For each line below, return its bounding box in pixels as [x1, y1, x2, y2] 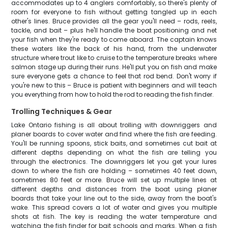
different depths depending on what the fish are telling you [11, 148, 217, 157]
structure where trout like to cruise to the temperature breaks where [11, 53, 217, 62]
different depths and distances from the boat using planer [11, 185, 217, 193]
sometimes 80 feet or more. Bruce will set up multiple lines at [11, 176, 217, 184]
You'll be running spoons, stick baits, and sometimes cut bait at [11, 139, 217, 148]
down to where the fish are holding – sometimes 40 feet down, [11, 166, 217, 175]
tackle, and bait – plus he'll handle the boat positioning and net [11, 26, 217, 35]
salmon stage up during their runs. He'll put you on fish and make [11, 63, 217, 71]
